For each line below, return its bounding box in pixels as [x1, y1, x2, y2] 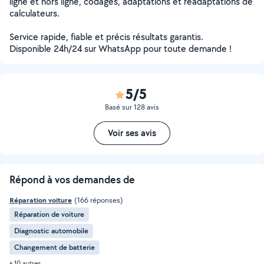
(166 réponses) [74, 195, 123, 205]
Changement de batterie [14, 242, 95, 252]
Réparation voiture [9, 195, 72, 205]
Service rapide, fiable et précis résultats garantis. [9, 31, 203, 43]
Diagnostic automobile [14, 226, 88, 236]
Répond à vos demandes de [9, 173, 135, 186]
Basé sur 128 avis [105, 102, 159, 112]
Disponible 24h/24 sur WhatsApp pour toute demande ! [9, 42, 232, 55]
